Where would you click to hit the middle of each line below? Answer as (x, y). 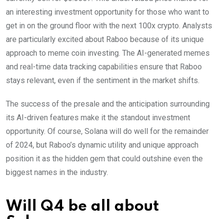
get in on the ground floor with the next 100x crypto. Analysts (109, 25)
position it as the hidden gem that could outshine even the (104, 158)
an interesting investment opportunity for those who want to (108, 12)
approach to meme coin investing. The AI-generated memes (108, 53)
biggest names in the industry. (57, 172)
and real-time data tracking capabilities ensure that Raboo (104, 66)
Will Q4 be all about (83, 206)
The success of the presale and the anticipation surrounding (108, 104)
